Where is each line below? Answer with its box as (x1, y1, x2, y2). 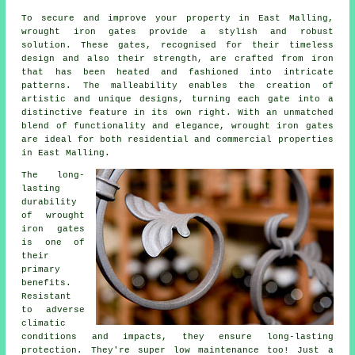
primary (21, 264, 61, 274)
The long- (21, 170, 85, 180)
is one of (21, 237, 85, 247)
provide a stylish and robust (136, 26, 334, 36)
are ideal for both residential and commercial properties (21, 134, 334, 144)
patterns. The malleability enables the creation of (21, 80, 334, 90)
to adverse (21, 304, 85, 315)
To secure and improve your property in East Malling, (21, 13, 334, 23)
